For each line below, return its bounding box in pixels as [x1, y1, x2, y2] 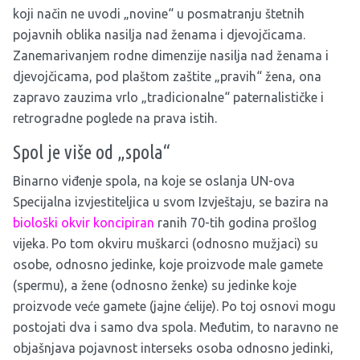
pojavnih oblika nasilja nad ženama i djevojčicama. [13, 27, 305, 43]
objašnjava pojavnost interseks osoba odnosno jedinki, [13, 341, 333, 356]
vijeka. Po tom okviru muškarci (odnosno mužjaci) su [13, 236, 318, 252]
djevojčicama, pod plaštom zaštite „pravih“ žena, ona [13, 69, 321, 84]
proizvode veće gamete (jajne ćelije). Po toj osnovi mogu [13, 299, 336, 314]
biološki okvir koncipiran [13, 215, 154, 231]
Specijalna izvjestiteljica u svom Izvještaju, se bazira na [13, 194, 329, 210]
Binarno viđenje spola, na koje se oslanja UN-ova [13, 174, 295, 189]
